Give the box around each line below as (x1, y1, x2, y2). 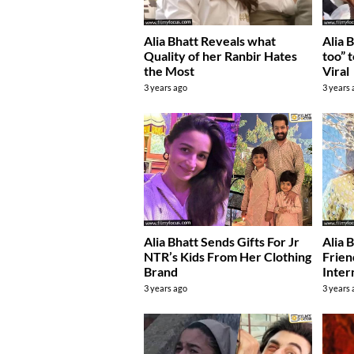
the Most (144, 63, 194, 79)
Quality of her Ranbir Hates (144, 48, 297, 64)
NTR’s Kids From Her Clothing (144, 248, 311, 264)
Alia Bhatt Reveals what (144, 33, 276, 49)
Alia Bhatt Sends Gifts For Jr (144, 233, 299, 249)
